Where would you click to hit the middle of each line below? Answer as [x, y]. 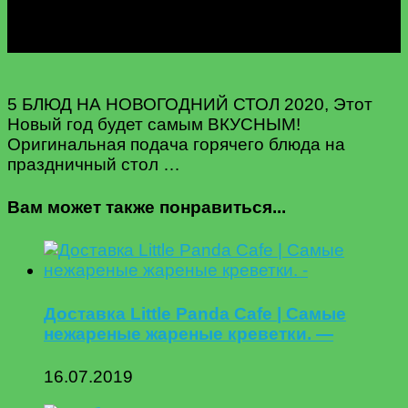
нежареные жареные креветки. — [189, 333]
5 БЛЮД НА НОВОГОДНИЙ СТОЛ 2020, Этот [190, 104]
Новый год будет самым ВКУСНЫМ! [154, 124]
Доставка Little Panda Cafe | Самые [195, 313]
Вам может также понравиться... [147, 208]
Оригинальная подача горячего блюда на [176, 144]
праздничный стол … [94, 164]
